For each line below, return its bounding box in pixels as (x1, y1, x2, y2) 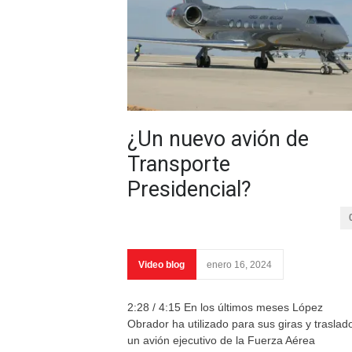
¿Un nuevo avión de (127, 126, 309, 152)
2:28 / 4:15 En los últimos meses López (127, 301, 323, 313)
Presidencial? (127, 177, 251, 202)
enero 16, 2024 (207, 259, 272, 270)
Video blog (138, 259, 185, 270)
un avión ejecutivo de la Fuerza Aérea (127, 334, 315, 346)
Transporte (127, 152, 230, 177)
